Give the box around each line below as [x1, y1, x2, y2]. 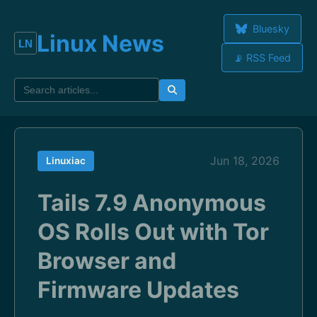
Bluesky [249, 23, 289, 35]
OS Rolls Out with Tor [38, 218, 269, 246]
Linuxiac [46, 155, 86, 166]
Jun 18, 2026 [210, 154, 279, 168]
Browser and [38, 247, 176, 275]
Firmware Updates [38, 276, 239, 304]
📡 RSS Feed [234, 52, 291, 64]
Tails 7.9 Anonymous [38, 189, 266, 217]
